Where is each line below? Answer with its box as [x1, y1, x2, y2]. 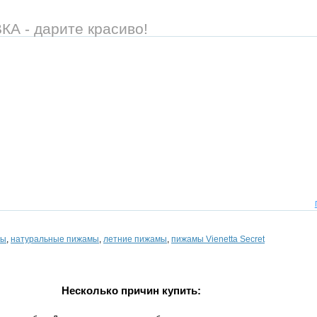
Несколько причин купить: [61, 284, 201, 297]
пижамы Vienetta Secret [171, 234, 265, 245]
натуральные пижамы [11, 234, 99, 245]
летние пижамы [103, 234, 167, 245]
